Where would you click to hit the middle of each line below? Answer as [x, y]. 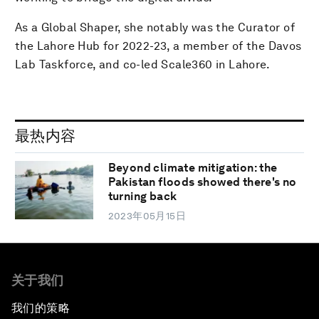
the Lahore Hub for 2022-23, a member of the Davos [158, 46]
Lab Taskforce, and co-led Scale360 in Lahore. [142, 64]
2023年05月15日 [147, 216]
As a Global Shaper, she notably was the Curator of [155, 27]
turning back [142, 197]
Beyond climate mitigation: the [193, 168]
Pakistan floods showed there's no [202, 182]
